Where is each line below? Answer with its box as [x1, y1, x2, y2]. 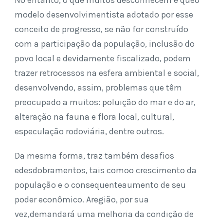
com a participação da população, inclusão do [15, 38, 195, 49]
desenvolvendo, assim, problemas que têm [15, 82, 182, 93]
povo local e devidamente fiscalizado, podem [15, 53, 191, 64]
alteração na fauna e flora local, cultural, [15, 111, 174, 122]
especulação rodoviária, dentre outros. [15, 126, 164, 137]
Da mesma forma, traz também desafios [15, 150, 174, 161]
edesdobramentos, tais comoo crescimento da [15, 165, 197, 176]
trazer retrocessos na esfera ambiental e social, [15, 68, 199, 78]
